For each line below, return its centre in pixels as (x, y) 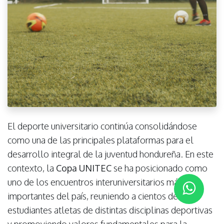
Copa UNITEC (84, 168)
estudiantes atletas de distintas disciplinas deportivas (110, 210)
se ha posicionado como (159, 168)
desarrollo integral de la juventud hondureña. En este (110, 154)
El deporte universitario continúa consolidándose (102, 126)
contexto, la (32, 168)
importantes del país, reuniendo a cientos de (93, 196)
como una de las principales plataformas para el (100, 140)
